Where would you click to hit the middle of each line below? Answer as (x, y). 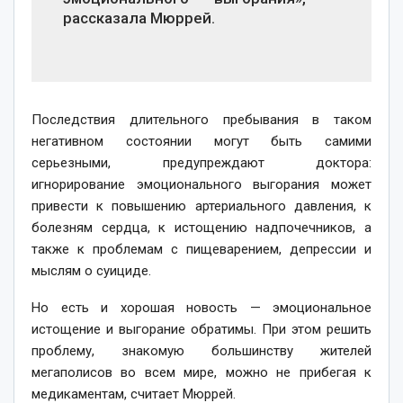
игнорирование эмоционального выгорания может (201, 184)
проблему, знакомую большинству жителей (201, 350)
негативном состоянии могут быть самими (201, 141)
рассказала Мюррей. (139, 18)
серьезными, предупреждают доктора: (201, 162)
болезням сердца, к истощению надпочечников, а (201, 227)
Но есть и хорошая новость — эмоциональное (201, 307)
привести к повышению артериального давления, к (201, 206)
